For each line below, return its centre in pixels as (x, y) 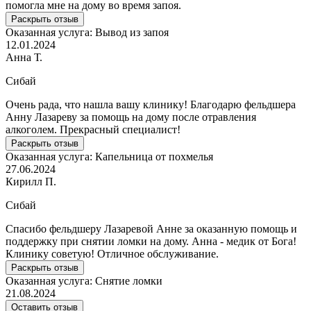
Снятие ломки (129, 280)
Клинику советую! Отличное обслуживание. (112, 253)
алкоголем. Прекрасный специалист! (93, 129)
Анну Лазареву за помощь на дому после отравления (131, 117)
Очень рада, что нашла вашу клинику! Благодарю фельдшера (151, 104)
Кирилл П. (31, 181)
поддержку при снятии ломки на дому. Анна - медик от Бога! (151, 241)
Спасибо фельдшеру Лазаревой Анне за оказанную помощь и (151, 228)
